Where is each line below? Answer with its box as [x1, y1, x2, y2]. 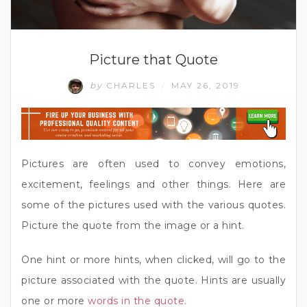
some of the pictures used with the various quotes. [21, 199, 286, 212]
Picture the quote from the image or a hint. [21, 219, 245, 232]
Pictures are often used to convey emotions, [21, 158, 286, 171]
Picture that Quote [89, 51, 218, 68]
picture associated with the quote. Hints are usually [21, 274, 286, 287]
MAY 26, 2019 [171, 79, 240, 90]
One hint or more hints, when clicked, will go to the [21, 254, 286, 267]
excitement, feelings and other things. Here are [21, 178, 286, 191]
